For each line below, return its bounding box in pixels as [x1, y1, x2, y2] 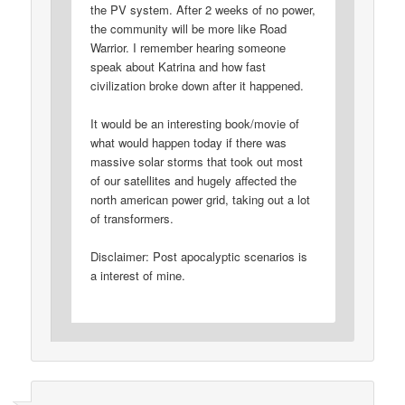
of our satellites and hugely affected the [90, 171, 297, 189]
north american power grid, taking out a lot [90, 190, 311, 208]
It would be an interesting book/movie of [90, 114, 300, 132]
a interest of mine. [90, 266, 186, 284]
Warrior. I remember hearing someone [90, 38, 287, 56]
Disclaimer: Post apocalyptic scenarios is [90, 247, 308, 265]
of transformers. [90, 209, 174, 227]
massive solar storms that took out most [90, 152, 304, 170]
